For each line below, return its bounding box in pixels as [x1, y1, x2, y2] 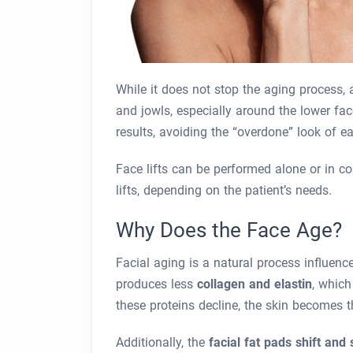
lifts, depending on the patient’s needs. [116, 183, 332, 198]
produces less [116, 277, 197, 292]
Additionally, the [116, 335, 209, 350]
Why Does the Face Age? [116, 218, 342, 242]
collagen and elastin [197, 277, 312, 292]
